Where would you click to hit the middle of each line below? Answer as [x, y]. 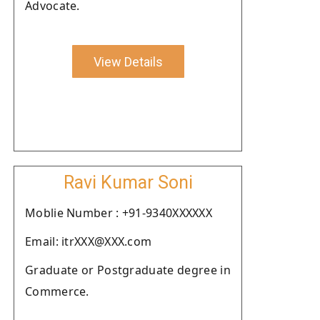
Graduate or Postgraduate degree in [128, 270]
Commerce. [57, 291]
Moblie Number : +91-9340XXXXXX [119, 213]
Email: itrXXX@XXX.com [89, 241]
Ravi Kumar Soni [128, 182]
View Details [128, 61]
